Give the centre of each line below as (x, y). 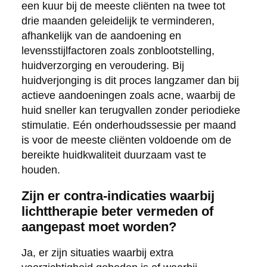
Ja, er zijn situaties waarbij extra (97, 253)
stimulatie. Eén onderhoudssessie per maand (128, 125)
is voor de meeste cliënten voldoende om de (126, 140)
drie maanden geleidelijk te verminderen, (118, 21)
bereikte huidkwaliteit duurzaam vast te (114, 155)
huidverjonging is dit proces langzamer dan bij (130, 81)
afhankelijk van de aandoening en (101, 36)
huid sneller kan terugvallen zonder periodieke (131, 111)
